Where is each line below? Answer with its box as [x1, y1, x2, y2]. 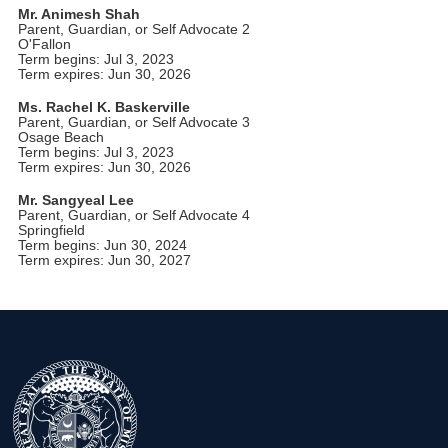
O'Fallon [17, 36, 71, 52]
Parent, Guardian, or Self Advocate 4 [17, 207, 250, 223]
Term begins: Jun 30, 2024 [17, 237, 187, 253]
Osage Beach [17, 129, 104, 145]
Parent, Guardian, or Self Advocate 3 [17, 114, 250, 130]
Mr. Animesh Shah [17, 6, 140, 22]
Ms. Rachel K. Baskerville [17, 99, 190, 115]
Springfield [17, 222, 85, 238]
